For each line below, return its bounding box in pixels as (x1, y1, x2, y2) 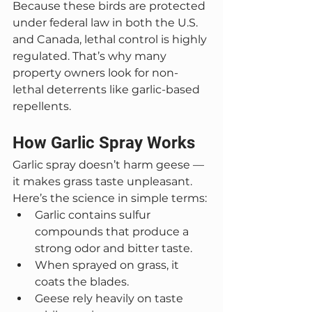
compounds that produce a (35, 225, 192, 238)
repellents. (13, 100, 71, 113)
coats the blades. (35, 275, 129, 288)
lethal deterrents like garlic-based (13, 83, 203, 96)
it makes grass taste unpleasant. (13, 175, 192, 188)
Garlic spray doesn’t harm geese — (13, 158, 207, 171)
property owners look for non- (13, 66, 178, 79)
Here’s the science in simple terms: (13, 192, 207, 205)
